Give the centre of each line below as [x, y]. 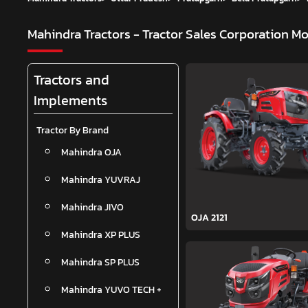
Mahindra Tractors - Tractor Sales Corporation [159, 34]
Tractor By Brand [73, 130]
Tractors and [71, 80]
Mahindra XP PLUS [101, 235]
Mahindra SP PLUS [100, 262]
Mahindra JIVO [92, 207]
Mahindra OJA [91, 152]
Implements [70, 101]
